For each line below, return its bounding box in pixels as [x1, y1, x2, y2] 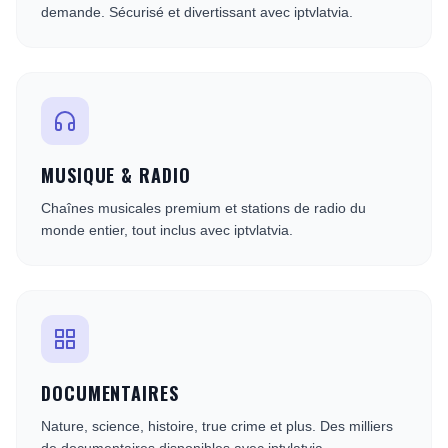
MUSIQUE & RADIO [41, 162, 191, 188]
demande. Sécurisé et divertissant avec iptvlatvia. [41, 4, 353, 20]
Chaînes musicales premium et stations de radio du [41, 200, 366, 216]
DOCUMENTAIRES [41, 380, 179, 406]
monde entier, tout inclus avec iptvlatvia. [41, 222, 293, 238]
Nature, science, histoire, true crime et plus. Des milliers [41, 418, 393, 434]
